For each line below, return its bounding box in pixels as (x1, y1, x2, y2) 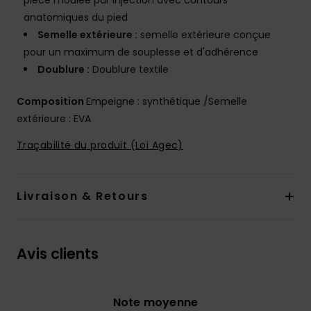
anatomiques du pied (24, 10, 128, 25)
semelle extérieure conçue (137, 28, 271, 42)
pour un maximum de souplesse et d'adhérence (24, 45, 258, 60)
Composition (17, 94, 86, 109)
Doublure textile (90, 62, 169, 77)
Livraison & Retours (17, 188, 149, 205)
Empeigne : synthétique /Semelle (86, 94, 247, 109)
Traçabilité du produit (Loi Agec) (17, 138, 183, 153)
